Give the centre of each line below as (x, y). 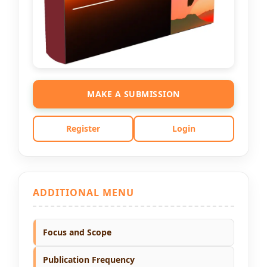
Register (83, 128)
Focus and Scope (77, 232)
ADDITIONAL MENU (83, 192)
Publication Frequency (89, 259)
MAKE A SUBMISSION (133, 94)
